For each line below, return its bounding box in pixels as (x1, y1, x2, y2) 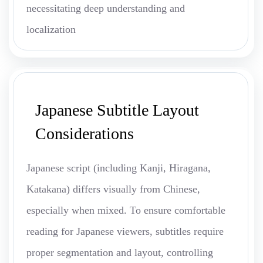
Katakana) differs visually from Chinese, (26, 183, 200, 195)
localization (26, 23, 76, 36)
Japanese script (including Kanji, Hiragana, (26, 162, 211, 174)
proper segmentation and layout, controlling (26, 247, 213, 259)
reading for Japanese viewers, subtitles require (26, 225, 224, 238)
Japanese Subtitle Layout (35, 101, 199, 120)
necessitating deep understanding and (26, 2, 185, 15)
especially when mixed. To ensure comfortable (26, 204, 225, 217)
